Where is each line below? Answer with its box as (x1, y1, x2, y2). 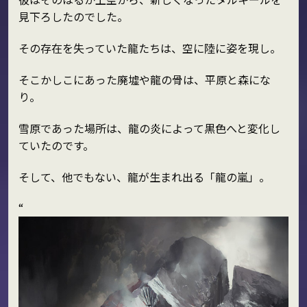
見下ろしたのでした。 (18, 8, 128, 25)
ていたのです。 (18, 136, 94, 153)
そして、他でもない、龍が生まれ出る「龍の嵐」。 (18, 168, 270, 185)
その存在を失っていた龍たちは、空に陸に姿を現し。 (18, 40, 281, 57)
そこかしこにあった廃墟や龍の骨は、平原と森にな (18, 71, 271, 88)
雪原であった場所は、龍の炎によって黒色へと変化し (18, 119, 280, 136)
